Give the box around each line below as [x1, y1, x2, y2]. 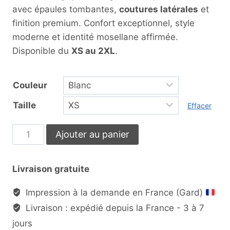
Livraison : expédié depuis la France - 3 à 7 [23, 202, 205, 213]
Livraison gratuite [12, 163, 89, 174]
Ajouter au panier [55, 128, 129, 140]
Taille [13, 100, 36, 110]
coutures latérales [119, 4, 198, 14]
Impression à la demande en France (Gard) [23, 187, 206, 198]
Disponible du [12, 45, 71, 56]
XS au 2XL [71, 45, 115, 56]
